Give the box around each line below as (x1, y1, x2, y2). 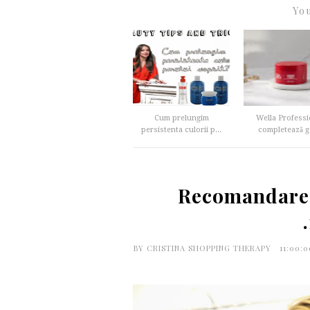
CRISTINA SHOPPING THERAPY (146, 243, 274, 253)
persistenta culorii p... (141, 125, 221, 134)
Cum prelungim (154, 113, 209, 122)
